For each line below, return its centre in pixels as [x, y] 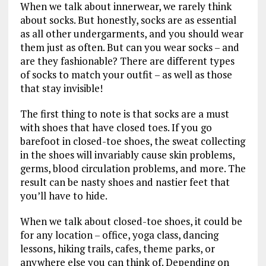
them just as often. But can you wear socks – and [129, 47]
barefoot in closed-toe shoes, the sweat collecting [132, 141]
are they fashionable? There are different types [127, 61]
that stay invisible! [62, 88]
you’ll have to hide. [66, 195]
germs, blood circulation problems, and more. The [133, 168]
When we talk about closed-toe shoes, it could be [131, 221]
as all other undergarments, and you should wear [132, 33]
